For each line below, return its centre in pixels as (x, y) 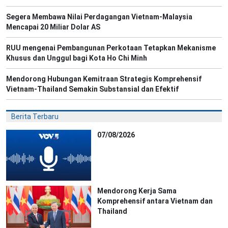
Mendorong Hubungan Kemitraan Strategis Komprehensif (104, 79)
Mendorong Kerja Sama (137, 191)
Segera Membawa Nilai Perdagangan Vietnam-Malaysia (99, 17)
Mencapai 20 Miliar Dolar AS (53, 27)
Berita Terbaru (35, 116)
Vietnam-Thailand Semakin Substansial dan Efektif (92, 89)
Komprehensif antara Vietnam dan (155, 201)
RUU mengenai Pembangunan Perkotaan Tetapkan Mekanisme (111, 48)
